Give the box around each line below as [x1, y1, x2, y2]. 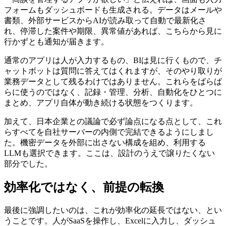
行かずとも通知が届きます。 [4, 37, 109, 46]
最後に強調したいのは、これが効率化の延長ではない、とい [4, 206, 222, 215]
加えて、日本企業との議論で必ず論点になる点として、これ [4, 117, 222, 126]
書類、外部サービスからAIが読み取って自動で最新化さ [4, 16, 206, 25]
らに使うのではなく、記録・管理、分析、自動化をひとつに [4, 87, 222, 96]
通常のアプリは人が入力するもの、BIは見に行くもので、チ [4, 55, 222, 65]
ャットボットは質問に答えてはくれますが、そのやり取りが [4, 66, 222, 75]
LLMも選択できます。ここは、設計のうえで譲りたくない [4, 148, 215, 157]
